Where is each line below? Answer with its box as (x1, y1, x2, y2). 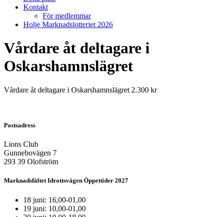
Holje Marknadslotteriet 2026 (23, 20, 113, 29)
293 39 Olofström (4, 157, 58, 166)
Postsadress (4, 122, 35, 129)
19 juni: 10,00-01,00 (23, 204, 86, 213)
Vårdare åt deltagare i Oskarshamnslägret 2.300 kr (4, 85, 157, 94)
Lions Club (4, 140, 38, 149)
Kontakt (23, 3, 48, 11)
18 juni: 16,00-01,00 (23, 195, 86, 204)
